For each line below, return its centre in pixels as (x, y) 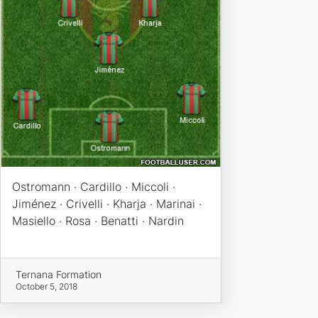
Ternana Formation (59, 274)
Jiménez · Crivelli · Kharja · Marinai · (106, 203)
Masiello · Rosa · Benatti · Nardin (98, 220)
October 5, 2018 (47, 286)
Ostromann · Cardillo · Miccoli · (93, 186)
